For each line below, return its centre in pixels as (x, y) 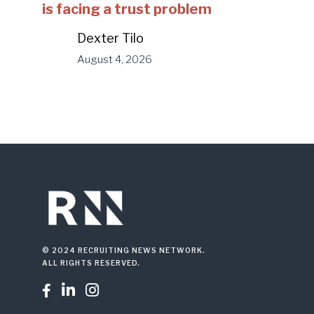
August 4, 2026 (115, 60)
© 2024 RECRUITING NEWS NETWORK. (124, 251)
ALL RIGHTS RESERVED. (91, 263)
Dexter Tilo (110, 38)
